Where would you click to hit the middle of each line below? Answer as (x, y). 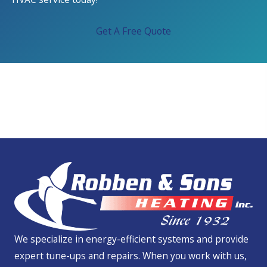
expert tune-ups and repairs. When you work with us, (131, 256)
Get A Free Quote (133, 31)
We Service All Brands (133, 95)
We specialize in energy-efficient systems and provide (131, 239)
